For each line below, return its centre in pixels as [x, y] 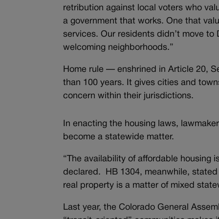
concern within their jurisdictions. [129, 96]
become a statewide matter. [120, 137]
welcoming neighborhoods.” [119, 47]
